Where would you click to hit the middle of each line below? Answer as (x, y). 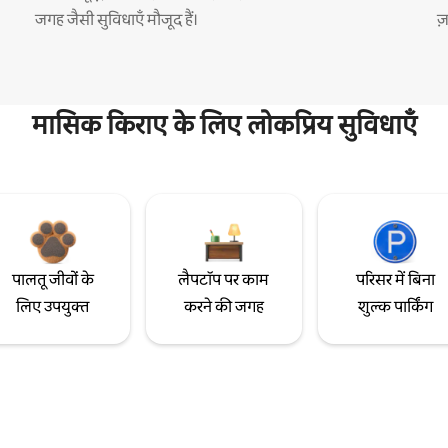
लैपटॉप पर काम (224, 279)
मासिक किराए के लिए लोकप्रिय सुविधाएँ (224, 124)
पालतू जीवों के (52, 279)
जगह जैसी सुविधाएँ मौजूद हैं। (116, 19)
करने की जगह (223, 306)
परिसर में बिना (395, 279)
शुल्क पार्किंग (395, 306)
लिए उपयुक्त (53, 306)
